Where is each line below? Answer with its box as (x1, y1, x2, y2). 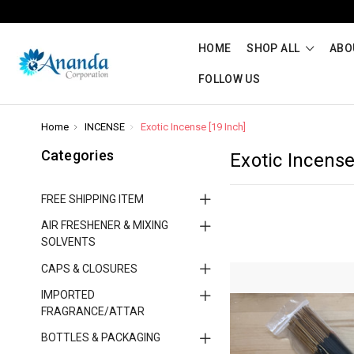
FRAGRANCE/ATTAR (40, 304, 145, 318)
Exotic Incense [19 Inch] (141, 121, 246, 133)
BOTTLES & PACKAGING (40, 331, 160, 345)
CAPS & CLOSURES (40, 262, 137, 275)
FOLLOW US (198, 73, 261, 85)
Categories (40, 147, 114, 164)
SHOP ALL (247, 42, 303, 55)
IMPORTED (40, 288, 95, 301)
